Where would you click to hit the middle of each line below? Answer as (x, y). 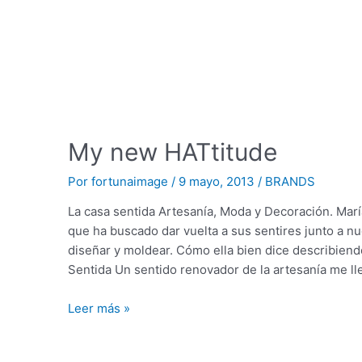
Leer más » (99, 308)
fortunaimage (132, 181)
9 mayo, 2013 (219, 181)
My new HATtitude (173, 152)
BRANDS (290, 181)
